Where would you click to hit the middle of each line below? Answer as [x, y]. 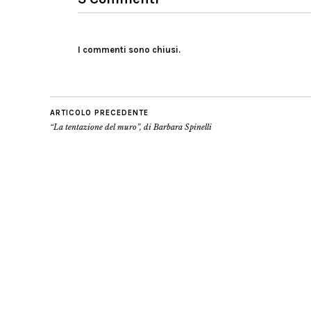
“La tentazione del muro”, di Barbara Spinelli [131, 127]
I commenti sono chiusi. [129, 50]
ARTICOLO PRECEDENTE [99, 113]
